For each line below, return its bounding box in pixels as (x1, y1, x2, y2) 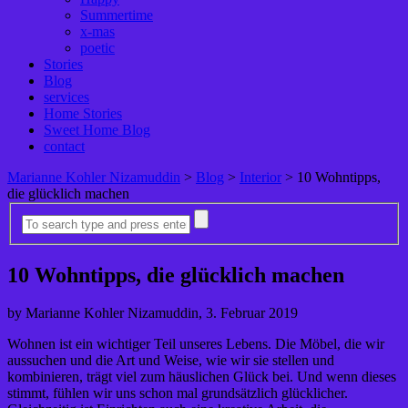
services (44, 89, 89, 105)
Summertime (80, 7, 153, 23)
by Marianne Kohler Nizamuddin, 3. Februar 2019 (7, 305, 298, 321)
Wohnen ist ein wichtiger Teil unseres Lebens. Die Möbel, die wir (7, 336, 384, 352)
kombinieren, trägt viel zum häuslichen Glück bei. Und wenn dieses (7, 369, 396, 385)
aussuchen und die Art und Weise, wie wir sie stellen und (7, 352, 334, 369)
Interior (240, 169, 281, 185)
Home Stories (44, 106, 122, 121)
